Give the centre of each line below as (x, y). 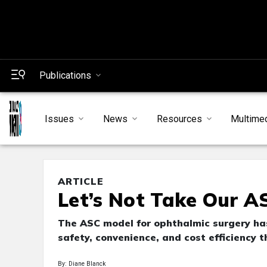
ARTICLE (81, 181)
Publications (65, 75)
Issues (59, 119)
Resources (179, 119)
